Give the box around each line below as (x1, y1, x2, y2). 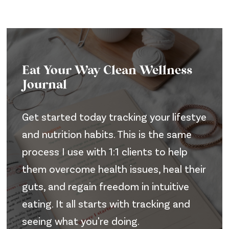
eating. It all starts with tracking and (22, 197, 191, 210)
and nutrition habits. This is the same (22, 127, 192, 140)
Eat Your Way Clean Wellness (22, 64, 193, 77)
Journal (22, 79, 67, 91)
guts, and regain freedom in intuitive (22, 179, 190, 192)
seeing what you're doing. (22, 214, 140, 227)
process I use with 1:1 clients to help (22, 145, 188, 157)
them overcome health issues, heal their (22, 162, 206, 175)
